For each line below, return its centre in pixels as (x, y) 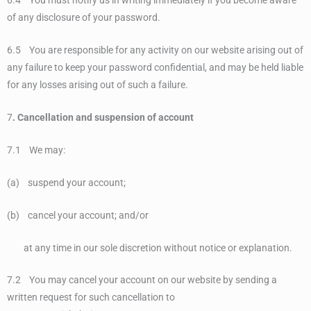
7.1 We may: (36, 150)
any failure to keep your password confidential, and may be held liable (155, 68)
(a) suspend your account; (66, 182)
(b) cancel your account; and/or (78, 215)
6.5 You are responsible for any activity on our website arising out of (155, 50)
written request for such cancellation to (91, 297)
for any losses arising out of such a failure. (98, 85)
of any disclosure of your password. (84, 18)
